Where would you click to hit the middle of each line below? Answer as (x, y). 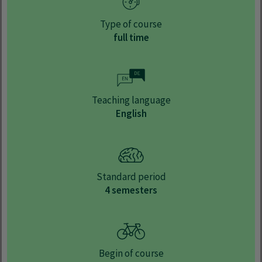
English (131, 114)
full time (131, 37)
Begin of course (131, 253)
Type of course (131, 24)
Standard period (131, 177)
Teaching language (131, 100)
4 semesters (131, 190)
